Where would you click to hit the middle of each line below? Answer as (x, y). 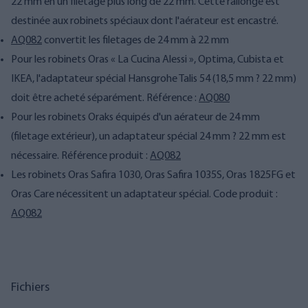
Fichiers (30, 288)
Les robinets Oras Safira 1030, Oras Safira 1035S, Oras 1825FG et (153, 175)
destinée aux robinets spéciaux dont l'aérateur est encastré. (145, 21)
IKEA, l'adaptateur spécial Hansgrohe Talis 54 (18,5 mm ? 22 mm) (154, 79)
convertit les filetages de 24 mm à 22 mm (135, 41)
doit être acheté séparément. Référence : (105, 98)
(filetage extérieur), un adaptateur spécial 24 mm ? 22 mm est (148, 137)
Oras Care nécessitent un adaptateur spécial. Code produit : (144, 195)
